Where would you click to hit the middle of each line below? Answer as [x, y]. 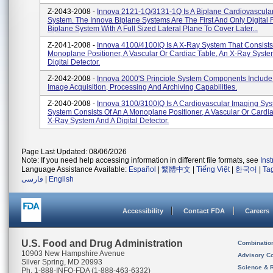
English [61, 179]
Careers [257, 211]
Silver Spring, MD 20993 [62, 262]
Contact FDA [204, 211]
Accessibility [143, 211]
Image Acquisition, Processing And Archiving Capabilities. [142, 87]
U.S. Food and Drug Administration [102, 243]
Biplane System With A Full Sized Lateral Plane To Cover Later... [153, 29]
